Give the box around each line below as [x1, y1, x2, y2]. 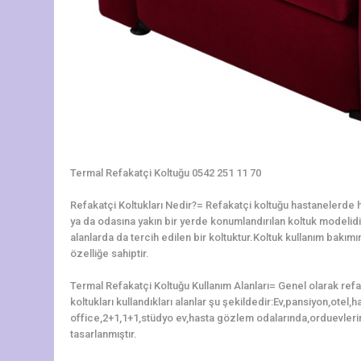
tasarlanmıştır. [70, 327, 137, 340]
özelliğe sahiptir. [70, 247, 149, 259]
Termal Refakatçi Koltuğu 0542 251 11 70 [70, 166, 261, 179]
